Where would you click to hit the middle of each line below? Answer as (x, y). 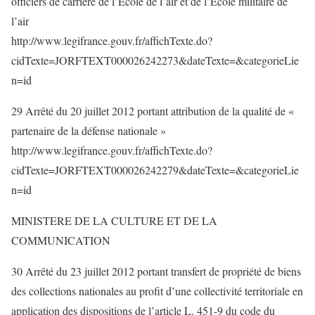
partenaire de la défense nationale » (89, 130)
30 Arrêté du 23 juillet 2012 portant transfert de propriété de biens (156, 271)
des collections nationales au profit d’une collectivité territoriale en (157, 291)
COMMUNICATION (61, 240)
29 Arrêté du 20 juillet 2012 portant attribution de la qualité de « (153, 111)
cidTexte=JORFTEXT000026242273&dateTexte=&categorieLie (155, 60)
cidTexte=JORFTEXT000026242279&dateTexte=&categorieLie (155, 170)
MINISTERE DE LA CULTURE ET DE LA (114, 220)
